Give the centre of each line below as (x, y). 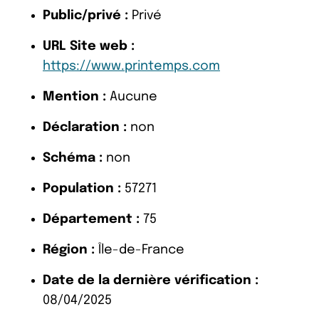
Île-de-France (140, 250)
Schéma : (73, 158)
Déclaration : (85, 127)
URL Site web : (89, 46)
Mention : (74, 96)
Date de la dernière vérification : (151, 280)
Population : (82, 188)
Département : (91, 219)
